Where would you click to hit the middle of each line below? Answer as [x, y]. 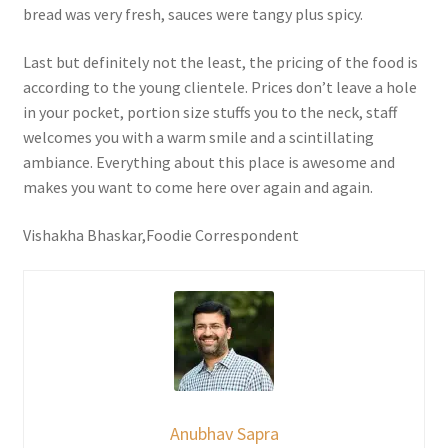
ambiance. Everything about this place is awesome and [208, 161]
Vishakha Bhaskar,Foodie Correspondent [160, 234]
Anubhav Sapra [224, 434]
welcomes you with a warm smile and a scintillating [198, 136]
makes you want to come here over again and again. [197, 186]
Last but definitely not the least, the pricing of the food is [220, 61]
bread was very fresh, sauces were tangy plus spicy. [192, 14]
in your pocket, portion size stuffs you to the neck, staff [209, 111]
